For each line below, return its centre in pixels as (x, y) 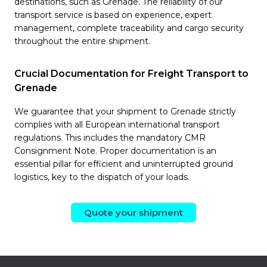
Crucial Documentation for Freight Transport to (131, 74)
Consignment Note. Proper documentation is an (115, 151)
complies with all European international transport (117, 125)
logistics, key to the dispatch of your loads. (102, 177)
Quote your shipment (133, 212)
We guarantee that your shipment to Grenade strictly (125, 111)
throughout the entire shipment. (82, 41)
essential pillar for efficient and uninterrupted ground (124, 164)
